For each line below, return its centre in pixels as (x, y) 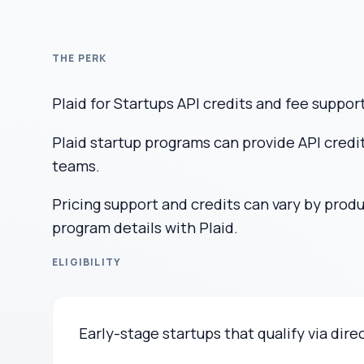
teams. (76, 165)
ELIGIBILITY (87, 262)
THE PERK (80, 58)
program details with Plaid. (145, 228)
